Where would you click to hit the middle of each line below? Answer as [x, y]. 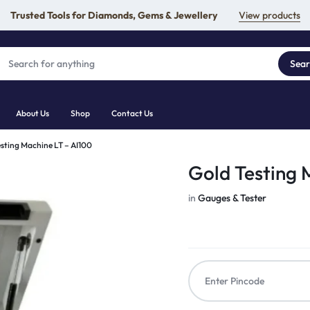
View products [269, 15]
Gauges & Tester [232, 198]
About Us [33, 113]
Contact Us [132, 113]
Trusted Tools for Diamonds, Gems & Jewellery [113, 15]
